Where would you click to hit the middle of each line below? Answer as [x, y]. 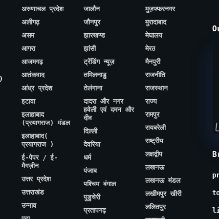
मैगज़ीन [30, 166]
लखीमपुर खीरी [164, 194]
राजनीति [155, 75]
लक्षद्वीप [154, 154]
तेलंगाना [93, 88]
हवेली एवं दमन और [109, 110]
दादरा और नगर [103, 101]
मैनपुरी [153, 62]
